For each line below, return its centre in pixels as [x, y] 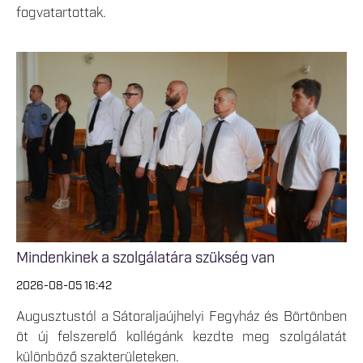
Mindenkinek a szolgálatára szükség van [145, 259]
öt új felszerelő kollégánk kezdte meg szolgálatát [181, 337]
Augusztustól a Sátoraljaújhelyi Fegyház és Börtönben [181, 317]
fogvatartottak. [61, 13]
